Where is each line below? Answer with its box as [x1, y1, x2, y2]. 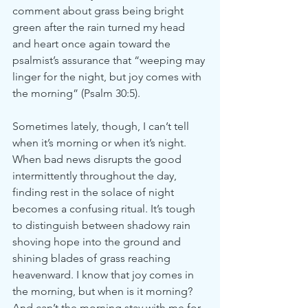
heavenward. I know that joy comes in [12, 268, 197, 281]
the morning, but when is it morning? [12, 285, 195, 298]
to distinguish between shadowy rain [12, 219, 193, 232]
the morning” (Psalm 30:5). [12, 87, 140, 100]
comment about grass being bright [12, 4, 186, 17]
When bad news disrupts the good [12, 153, 184, 166]
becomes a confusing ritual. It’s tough [12, 202, 198, 215]
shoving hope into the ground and [12, 235, 184, 248]
